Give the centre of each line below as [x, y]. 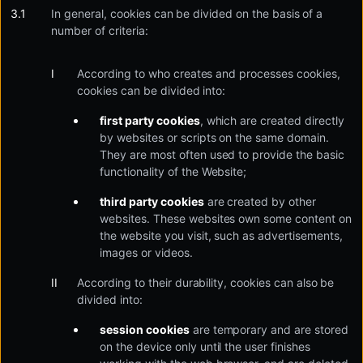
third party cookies [152, 201]
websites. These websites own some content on [226, 218]
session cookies [145, 329]
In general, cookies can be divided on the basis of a [187, 13]
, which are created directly [272, 120]
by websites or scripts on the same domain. [214, 137]
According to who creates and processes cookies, [209, 73]
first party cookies [150, 120]
